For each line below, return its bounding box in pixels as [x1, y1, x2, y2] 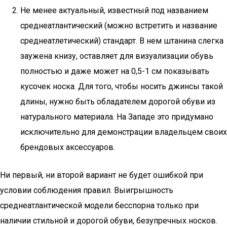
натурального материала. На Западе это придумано [20, 112, 213, 122]
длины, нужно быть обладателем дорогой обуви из [20, 97, 215, 106]
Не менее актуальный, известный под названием [20, 6, 208, 15]
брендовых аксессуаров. [20, 142, 115, 152]
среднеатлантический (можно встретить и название [20, 21, 217, 30]
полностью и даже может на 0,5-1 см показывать [20, 66, 209, 76]
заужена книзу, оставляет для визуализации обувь [20, 51, 213, 61]
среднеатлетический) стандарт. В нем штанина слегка [20, 36, 223, 46]
